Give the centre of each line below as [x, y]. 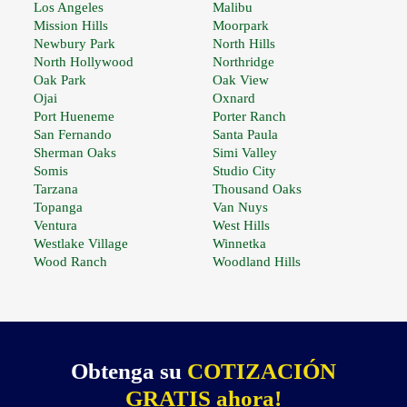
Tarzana [55, 189]
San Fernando [72, 135]
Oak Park [60, 80]
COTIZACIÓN [262, 372]
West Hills [242, 226]
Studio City [245, 171]
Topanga [58, 208]
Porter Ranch [250, 117]
